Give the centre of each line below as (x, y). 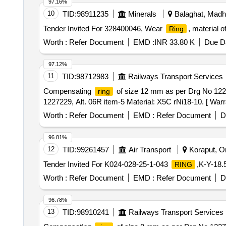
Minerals (142, 14)
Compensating (68, 91)
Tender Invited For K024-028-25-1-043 (106, 164)
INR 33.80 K (174, 42)
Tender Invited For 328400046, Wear (104, 29)
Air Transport (150, 150)
